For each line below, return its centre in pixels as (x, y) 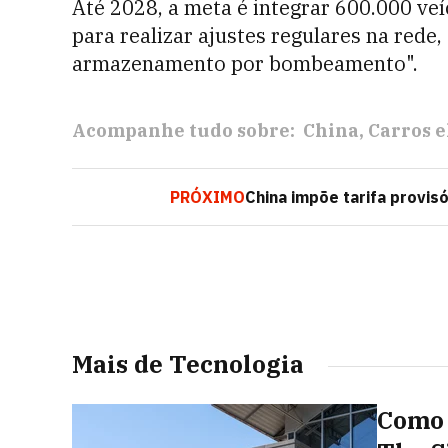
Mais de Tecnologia (188, 364)
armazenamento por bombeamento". (245, 63)
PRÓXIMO (207, 197)
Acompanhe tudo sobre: (183, 130)
